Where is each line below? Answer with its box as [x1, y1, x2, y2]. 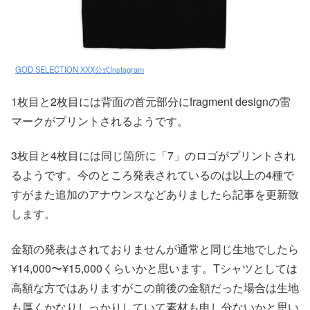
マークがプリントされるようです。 [11, 112, 188, 129]
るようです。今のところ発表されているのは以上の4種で [11, 167, 294, 183]
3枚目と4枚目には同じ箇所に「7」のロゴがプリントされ [11, 147, 295, 164]
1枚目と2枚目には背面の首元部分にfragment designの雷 [11, 93, 291, 109]
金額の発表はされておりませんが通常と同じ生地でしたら [11, 240, 299, 257]
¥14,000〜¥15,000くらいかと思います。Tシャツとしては [11, 259, 298, 276]
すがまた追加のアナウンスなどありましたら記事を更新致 [11, 186, 299, 203]
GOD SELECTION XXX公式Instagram [15, 64, 144, 75]
